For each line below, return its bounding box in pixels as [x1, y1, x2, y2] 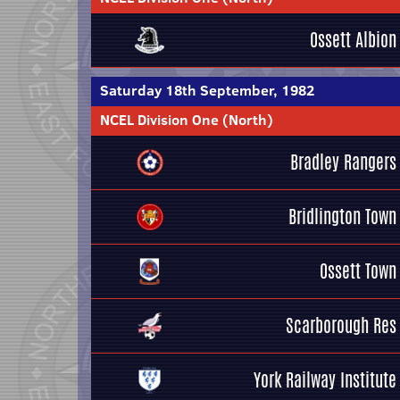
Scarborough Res [286, 312, 396, 338]
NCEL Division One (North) [100, 110, 273, 129]
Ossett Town [320, 258, 396, 284]
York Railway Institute [254, 367, 396, 393]
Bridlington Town [288, 204, 396, 229]
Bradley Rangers [290, 149, 396, 175]
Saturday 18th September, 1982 [100, 80, 314, 100]
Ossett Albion [310, 27, 396, 53]
